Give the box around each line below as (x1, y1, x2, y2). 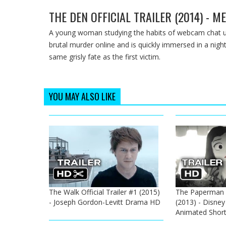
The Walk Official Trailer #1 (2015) (49, 187, 160, 197)
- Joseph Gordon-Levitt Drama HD (49, 197, 160, 207)
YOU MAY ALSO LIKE (49, 90, 116, 103)
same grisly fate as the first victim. (49, 52, 160, 62)
